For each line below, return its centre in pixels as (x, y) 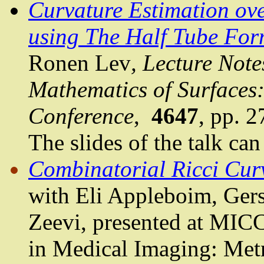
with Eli (68, 196)
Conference (81, 116)
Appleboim (159, 196)
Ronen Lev (80, 63)
